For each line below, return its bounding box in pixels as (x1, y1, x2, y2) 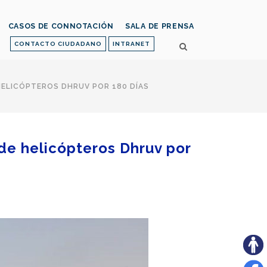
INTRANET (113, 41, 150, 47)
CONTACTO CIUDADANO (14, 41, 102, 47)
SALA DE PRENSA (125, 21, 194, 31)
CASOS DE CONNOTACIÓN (8, 21, 114, 31)
